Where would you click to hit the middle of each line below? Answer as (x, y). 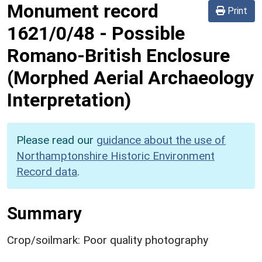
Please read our (56, 140)
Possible (148, 33)
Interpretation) (69, 100)
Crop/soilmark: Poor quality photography (108, 240)
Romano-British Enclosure (118, 55)
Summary (44, 213)
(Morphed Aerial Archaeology (130, 77)
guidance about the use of (161, 140)
